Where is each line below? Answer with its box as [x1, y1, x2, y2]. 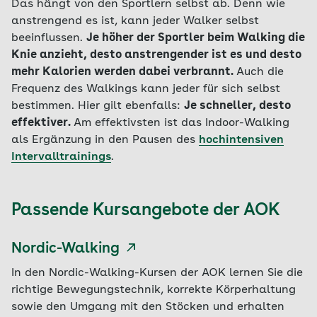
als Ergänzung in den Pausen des [11, 134, 199, 146]
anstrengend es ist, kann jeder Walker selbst [11, 16, 259, 27]
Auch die [236, 67, 284, 78]
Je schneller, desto [184, 100, 291, 112]
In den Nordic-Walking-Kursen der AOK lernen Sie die [11, 267, 303, 279]
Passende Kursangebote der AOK [11, 202, 280, 219]
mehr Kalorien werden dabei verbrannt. [11, 67, 236, 78]
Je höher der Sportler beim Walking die [86, 33, 305, 44]
